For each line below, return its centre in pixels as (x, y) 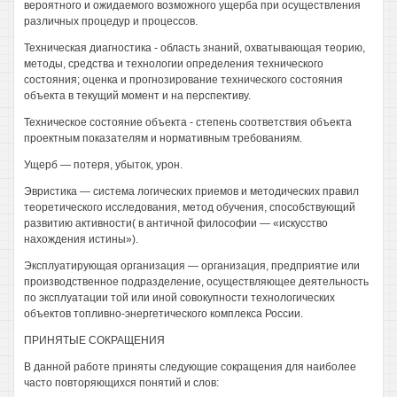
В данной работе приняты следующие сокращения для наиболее (190, 367)
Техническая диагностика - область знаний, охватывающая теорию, (195, 48)
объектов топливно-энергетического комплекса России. (163, 314)
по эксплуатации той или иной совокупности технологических (179, 298)
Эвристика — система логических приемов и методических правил (191, 191)
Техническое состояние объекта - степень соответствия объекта (188, 122)
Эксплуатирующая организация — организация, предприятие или (192, 266)
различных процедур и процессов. (111, 21)
